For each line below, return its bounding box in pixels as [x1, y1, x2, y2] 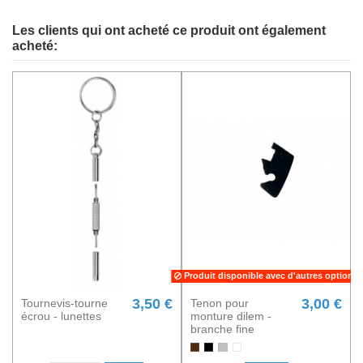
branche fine [190, 322, 254, 336]
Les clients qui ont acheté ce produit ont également [12, 23, 326, 38]
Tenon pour [190, 297, 249, 310]
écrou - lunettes [21, 310, 101, 323]
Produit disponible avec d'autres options [181, 271, 358, 281]
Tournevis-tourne [21, 297, 108, 310]
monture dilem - [190, 310, 271, 323]
